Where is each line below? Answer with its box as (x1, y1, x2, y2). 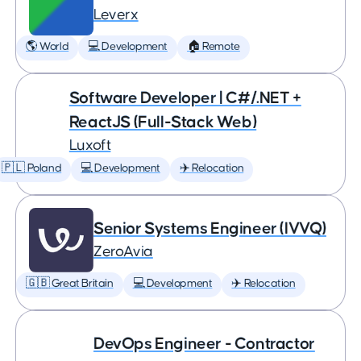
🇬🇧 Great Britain (26, 278, 114, 289)
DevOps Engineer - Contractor (93, 335, 315, 352)
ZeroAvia (93, 244, 153, 259)
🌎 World (26, 41, 69, 52)
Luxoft (68, 138, 111, 153)
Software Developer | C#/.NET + (68, 89, 301, 106)
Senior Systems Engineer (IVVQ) (93, 220, 326, 237)
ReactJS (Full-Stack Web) (68, 114, 257, 131)
